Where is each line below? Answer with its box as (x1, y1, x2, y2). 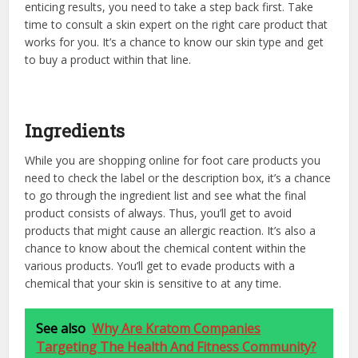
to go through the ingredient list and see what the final (25, 187, 307, 203)
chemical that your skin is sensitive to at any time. (25, 275, 282, 291)
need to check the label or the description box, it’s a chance (25, 169, 332, 185)
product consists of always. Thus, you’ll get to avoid (25, 205, 292, 221)
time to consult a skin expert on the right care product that (25, 16, 328, 32)
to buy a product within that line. (25, 51, 192, 67)
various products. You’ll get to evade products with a (25, 257, 296, 273)
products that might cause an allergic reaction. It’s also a (25, 222, 316, 238)
